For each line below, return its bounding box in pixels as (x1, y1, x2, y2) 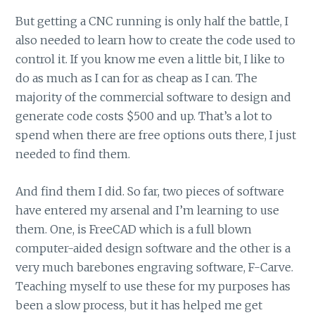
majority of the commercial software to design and (15, 90, 292, 105)
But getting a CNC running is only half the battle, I (15, 14, 289, 29)
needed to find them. (15, 147, 131, 162)
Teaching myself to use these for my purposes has (15, 278, 291, 293)
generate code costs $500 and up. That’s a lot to (15, 109, 273, 124)
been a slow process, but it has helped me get (15, 297, 263, 312)
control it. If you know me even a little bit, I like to (15, 52, 285, 67)
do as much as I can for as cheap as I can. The (15, 71, 258, 86)
